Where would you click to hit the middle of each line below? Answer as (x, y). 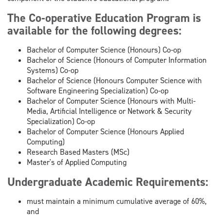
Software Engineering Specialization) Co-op (98, 91)
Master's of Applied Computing (77, 162)
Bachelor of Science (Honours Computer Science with (114, 80)
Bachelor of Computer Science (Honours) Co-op (104, 50)
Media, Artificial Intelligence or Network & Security (109, 111)
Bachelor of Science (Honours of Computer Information (117, 60)
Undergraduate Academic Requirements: (108, 182)
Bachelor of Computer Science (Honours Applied (105, 131)
